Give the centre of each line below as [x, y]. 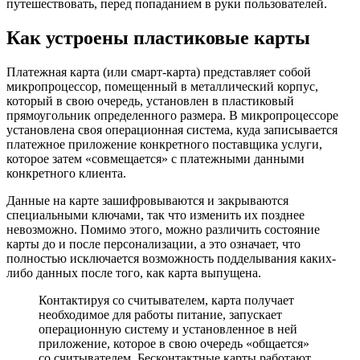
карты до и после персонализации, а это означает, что [153, 243]
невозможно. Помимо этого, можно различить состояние [163, 229]
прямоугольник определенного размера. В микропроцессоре [172, 115]
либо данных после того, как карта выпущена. [134, 272]
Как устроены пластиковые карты [158, 37]
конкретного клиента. [66, 173]
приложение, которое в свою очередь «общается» [174, 343]
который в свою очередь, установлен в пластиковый [150, 100]
